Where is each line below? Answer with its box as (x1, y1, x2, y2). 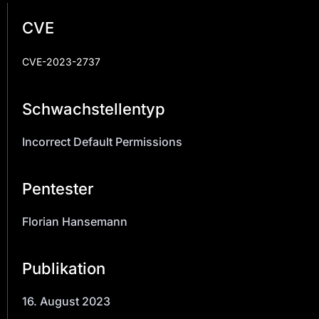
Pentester (22, 179, 94, 198)
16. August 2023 (22, 293, 110, 308)
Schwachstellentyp (22, 99, 165, 118)
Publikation (22, 258, 105, 278)
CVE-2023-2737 (22, 55, 100, 68)
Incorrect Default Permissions (22, 134, 182, 149)
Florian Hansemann (22, 214, 127, 229)
